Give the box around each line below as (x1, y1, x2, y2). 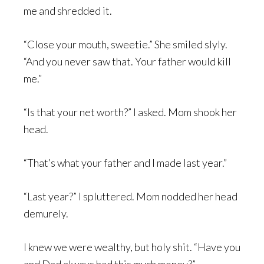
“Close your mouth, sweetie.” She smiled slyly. (24, 38, 227, 51)
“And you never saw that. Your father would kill (24, 55, 231, 68)
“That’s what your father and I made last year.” (24, 156, 227, 169)
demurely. (24, 207, 70, 220)
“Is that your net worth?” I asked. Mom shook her (24, 105, 237, 118)
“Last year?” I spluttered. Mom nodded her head (24, 190, 237, 203)
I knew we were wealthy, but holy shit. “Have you (24, 240, 240, 253)
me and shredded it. (24, 4, 112, 17)
